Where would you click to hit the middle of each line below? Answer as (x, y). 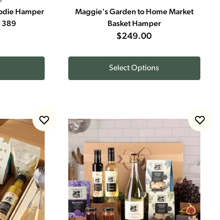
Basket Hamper (134, 24)
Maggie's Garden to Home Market (134, 12)
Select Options (134, 68)
